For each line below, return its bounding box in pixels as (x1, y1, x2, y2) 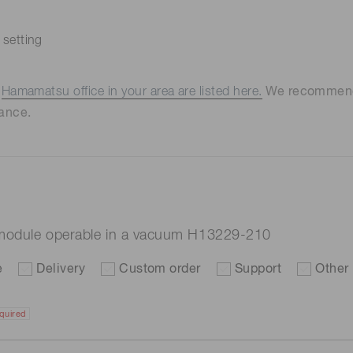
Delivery (36, 263, 86, 276)
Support (234, 263, 282, 276)
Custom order (119, 263, 201, 276)
